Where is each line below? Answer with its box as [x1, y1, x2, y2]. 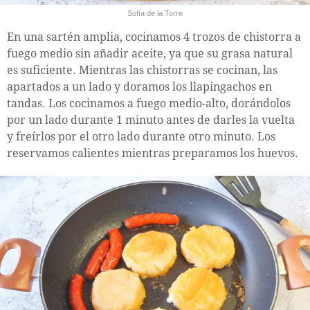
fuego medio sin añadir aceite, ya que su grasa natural [7, 46, 293, 60]
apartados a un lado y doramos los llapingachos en [7, 80, 272, 93]
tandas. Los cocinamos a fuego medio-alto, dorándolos [7, 96, 291, 110]
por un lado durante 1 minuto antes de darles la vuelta [7, 113, 295, 127]
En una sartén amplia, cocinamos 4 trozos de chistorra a [7, 30, 301, 44]
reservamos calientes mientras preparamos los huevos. [7, 146, 298, 160]
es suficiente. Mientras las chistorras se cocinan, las [7, 63, 277, 77]
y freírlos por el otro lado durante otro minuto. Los [7, 129, 275, 143]
